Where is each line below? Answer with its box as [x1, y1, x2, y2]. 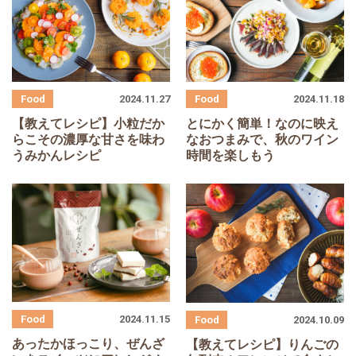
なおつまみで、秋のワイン [186, 133, 339, 147]
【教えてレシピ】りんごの [186, 337, 339, 351]
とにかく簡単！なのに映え [186, 117, 339, 131]
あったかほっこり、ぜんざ [12, 337, 164, 351]
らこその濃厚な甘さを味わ [12, 133, 164, 147]
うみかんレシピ [12, 149, 101, 163]
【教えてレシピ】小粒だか [12, 117, 164, 131]
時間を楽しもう [186, 149, 275, 163]
